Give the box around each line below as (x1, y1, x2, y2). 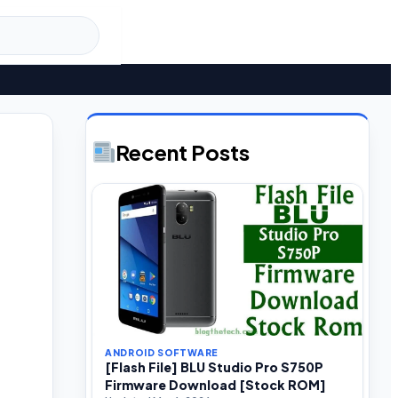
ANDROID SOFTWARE (105, 346, 219, 358)
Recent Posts (115, 138, 251, 165)
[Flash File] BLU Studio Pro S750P (105, 358, 323, 375)
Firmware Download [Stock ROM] (105, 376, 326, 393)
